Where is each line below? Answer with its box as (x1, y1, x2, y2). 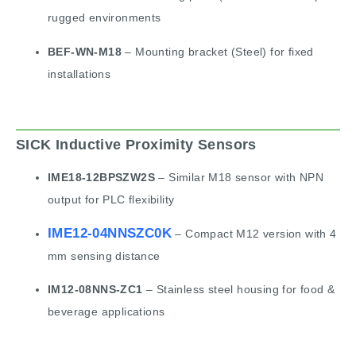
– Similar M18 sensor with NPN (155, 171, 323, 184)
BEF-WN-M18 (48, 44, 122, 58)
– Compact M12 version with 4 (172, 226, 337, 240)
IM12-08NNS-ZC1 (48, 283, 143, 296)
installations (48, 67, 111, 80)
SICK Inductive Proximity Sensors (16, 137, 257, 153)
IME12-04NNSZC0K (48, 225, 172, 241)
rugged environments (48, 11, 161, 25)
